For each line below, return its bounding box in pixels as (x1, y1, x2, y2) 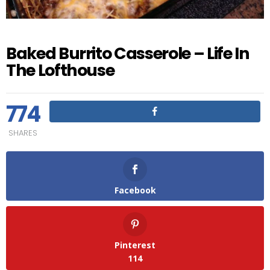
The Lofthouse (6, 59, 115, 81)
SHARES (8, 127, 38, 139)
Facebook (114, 184, 156, 196)
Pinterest (115, 239, 155, 251)
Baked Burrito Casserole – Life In (6, 42, 250, 64)
